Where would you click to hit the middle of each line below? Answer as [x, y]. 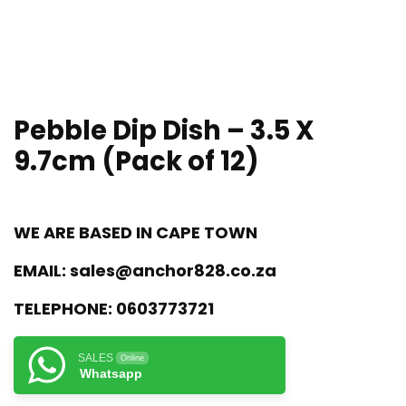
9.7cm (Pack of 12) [136, 161]
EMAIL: [40, 271]
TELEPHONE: [63, 309]
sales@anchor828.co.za [173, 271]
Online [132, 358]
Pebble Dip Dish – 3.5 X [164, 130]
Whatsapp [111, 373]
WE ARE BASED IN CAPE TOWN [135, 232]
